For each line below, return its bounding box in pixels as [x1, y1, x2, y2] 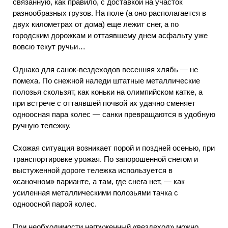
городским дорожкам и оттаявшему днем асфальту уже [13, 31, 208, 40]
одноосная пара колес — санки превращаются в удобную [13, 109, 215, 119]
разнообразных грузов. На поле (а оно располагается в [13, 9, 206, 18]
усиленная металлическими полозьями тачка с [13, 188, 178, 197]
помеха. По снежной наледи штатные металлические [13, 76, 200, 85]
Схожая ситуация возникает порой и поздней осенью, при [13, 144, 215, 153]
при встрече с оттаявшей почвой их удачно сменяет [13, 98, 195, 107]
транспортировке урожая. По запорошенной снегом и [13, 155, 198, 164]
